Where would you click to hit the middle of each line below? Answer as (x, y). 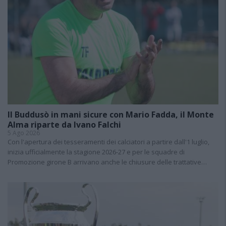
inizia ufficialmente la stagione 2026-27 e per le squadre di (96, 152)
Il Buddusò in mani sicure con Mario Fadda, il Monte (111, 114)
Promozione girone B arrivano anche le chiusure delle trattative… (107, 162)
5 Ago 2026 (24, 133)
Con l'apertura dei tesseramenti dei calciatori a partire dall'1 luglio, (108, 142)
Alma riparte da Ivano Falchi (64, 124)
